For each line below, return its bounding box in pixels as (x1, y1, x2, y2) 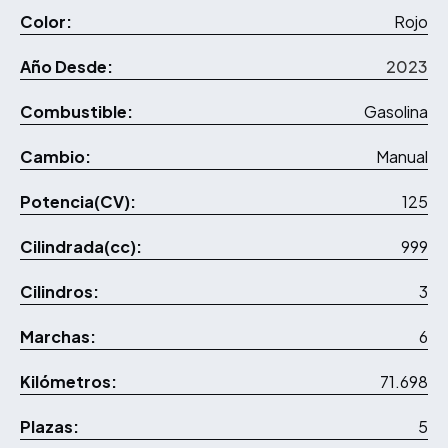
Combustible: (20, 101, 133, 123)
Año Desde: (20, 56, 113, 78)
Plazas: (20, 416, 79, 438)
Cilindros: (20, 281, 99, 303)
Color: (20, 11, 72, 33)
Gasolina (364, 101, 428, 123)
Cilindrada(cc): (20, 236, 142, 258)
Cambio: (20, 146, 91, 168)
